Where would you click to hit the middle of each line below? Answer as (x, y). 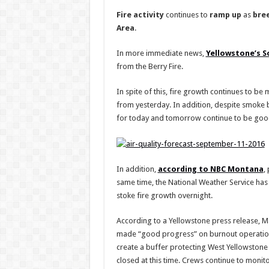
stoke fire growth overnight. (164, 195)
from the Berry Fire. (150, 66)
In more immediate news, (161, 53)
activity (148, 15)
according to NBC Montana (210, 169)
